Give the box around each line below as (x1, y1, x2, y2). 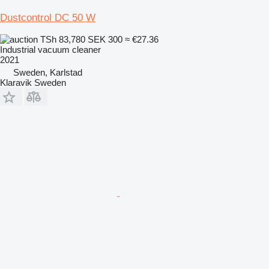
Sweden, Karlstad (13, 67, 82, 77)
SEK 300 (88, 34, 122, 44)
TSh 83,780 (38, 34, 88, 44)
